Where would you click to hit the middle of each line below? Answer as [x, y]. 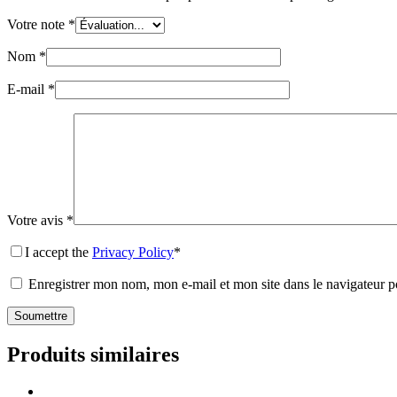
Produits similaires [93, 354]
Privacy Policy [133, 252]
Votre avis [37, 220]
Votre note [38, 24]
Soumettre [41, 315]
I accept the [58, 252]
